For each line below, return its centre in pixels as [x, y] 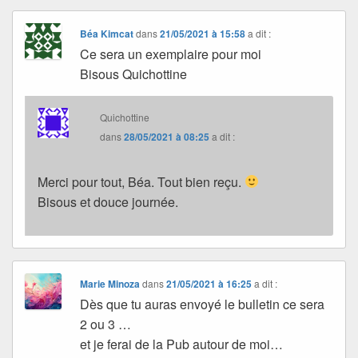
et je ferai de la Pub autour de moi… [182, 344]
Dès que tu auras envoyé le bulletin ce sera [203, 304]
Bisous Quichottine [134, 74]
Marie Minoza [110, 283]
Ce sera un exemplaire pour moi [171, 54]
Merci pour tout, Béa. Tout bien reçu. [141, 181]
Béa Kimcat [107, 33]
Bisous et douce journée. [108, 201]
